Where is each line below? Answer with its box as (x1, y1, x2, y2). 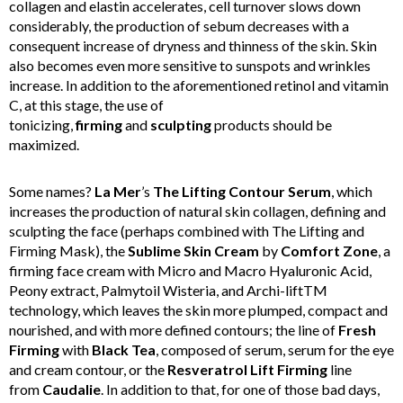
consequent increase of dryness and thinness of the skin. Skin (9, 36, 377, 54)
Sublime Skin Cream (128, 241, 259, 259)
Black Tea (92, 340, 156, 358)
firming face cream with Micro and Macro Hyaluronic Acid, (9, 261, 372, 279)
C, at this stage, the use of (9, 95, 164, 113)
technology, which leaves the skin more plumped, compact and (9, 300, 388, 318)
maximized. (9, 135, 79, 153)
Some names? (9, 182, 94, 200)
